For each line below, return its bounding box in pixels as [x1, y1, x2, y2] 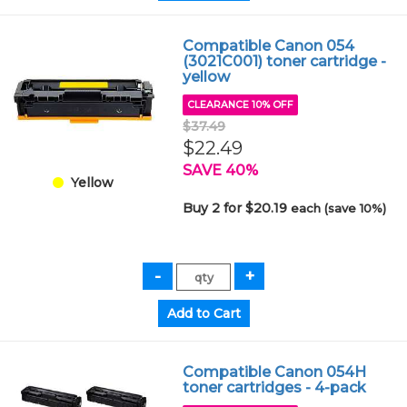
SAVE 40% [183, 162, 259, 179]
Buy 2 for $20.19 [183, 200, 292, 216]
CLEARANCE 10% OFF [187, 99, 294, 111]
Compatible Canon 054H [183, 363, 367, 381]
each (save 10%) [291, 201, 387, 215]
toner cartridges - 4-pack [183, 379, 367, 396]
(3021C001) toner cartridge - [183, 53, 387, 70]
